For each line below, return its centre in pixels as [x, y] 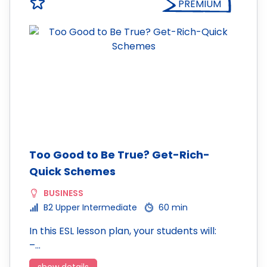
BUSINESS [63, 193]
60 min [173, 207]
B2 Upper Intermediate [90, 207]
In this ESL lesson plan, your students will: [123, 231]
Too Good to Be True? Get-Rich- [119, 155]
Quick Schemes [72, 171]
